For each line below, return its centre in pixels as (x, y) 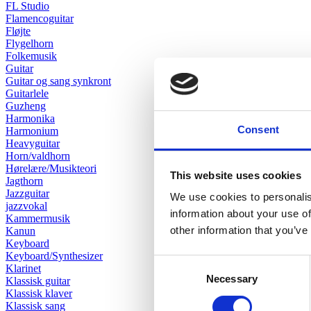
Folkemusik (31, 56)
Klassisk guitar (38, 281)
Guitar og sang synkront (58, 81)
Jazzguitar (27, 194)
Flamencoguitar (40, 19)
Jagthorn (24, 181)
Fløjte (18, 31)
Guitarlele (27, 94)
